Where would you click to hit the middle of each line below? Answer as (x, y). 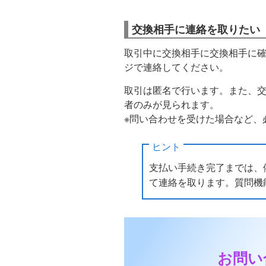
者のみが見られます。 (172, 104)
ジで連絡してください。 (176, 67)
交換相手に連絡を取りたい (196, 29)
